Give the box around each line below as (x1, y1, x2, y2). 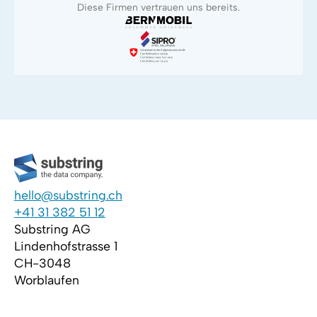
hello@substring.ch (13, 187, 122, 202)
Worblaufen (13, 272, 79, 287)
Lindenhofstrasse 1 (13, 238, 117, 253)
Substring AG (13, 221, 91, 236)
